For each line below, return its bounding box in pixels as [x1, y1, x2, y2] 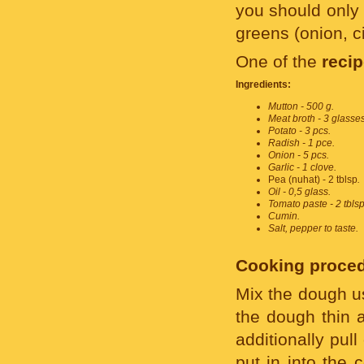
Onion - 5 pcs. [268, 149, 329, 161]
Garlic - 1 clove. [268, 162, 336, 173]
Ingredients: [236, 79, 291, 90]
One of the [236, 52, 322, 71]
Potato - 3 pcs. [268, 125, 331, 136]
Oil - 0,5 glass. [268, 186, 331, 197]
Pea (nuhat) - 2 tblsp [268, 174, 357, 185]
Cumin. [268, 210, 300, 222]
